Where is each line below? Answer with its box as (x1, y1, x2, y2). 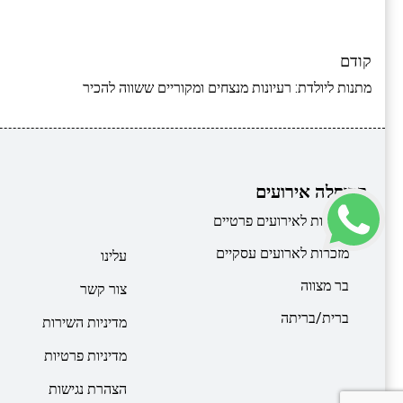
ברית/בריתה (281, 309, 349, 327)
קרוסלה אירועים (255, 180, 367, 202)
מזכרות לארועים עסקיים (216, 244, 349, 262)
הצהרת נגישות (49, 380, 128, 398)
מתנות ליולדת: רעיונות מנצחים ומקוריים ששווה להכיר (83, 78, 372, 96)
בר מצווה (300, 276, 349, 294)
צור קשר (80, 280, 128, 298)
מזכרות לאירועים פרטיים (213, 211, 349, 229)
